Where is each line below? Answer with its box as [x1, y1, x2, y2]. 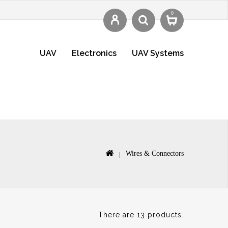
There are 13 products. [98, 211, 184, 219]
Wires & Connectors [124, 150, 184, 158]
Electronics [72, 48, 117, 58]
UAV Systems [132, 48, 184, 58]
